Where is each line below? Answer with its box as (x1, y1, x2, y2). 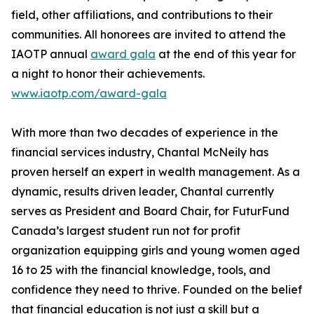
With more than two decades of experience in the (11, 125, 278, 140)
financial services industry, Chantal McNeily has (11, 145, 268, 160)
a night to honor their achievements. (11, 67, 205, 81)
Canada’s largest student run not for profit (11, 224, 240, 238)
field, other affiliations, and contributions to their (11, 8, 273, 22)
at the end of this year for (156, 47, 296, 62)
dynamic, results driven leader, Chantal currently (11, 184, 274, 199)
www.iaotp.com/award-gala (11, 86, 167, 101)
